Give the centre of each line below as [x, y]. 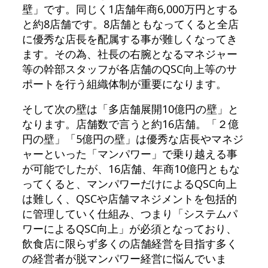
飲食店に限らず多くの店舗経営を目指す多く [130, 243]
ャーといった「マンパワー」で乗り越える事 [130, 153]
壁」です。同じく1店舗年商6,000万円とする [130, 9]
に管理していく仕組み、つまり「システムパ [130, 213]
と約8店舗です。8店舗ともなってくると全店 [130, 24]
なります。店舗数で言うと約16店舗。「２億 [130, 124]
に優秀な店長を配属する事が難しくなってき [130, 39]
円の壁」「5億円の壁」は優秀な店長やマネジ [133, 138]
